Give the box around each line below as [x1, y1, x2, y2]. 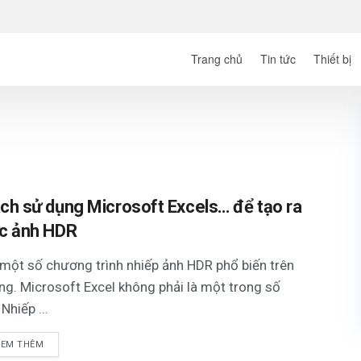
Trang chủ [191, 51, 243, 67]
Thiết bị [313, 51, 351, 67]
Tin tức [260, 51, 296, 67]
